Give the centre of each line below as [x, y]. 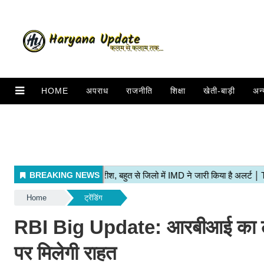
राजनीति [139, 91]
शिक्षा [178, 91]
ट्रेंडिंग [93, 198]
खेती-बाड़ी [219, 91]
